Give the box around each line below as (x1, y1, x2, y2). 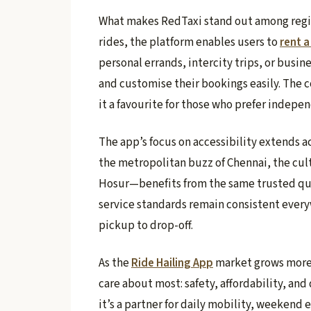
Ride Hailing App (131, 254, 213, 271)
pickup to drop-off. (99, 217, 193, 235)
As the (99, 254, 131, 271)
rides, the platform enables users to (99, 34, 280, 51)
